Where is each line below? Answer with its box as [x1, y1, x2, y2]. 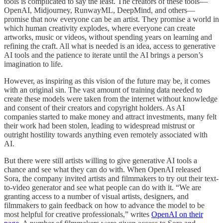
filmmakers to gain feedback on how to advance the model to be [4, 201, 205, 210]
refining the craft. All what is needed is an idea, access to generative [4, 42, 216, 51]
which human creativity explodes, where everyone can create [4, 24, 195, 33]
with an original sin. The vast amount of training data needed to [4, 86, 202, 95]
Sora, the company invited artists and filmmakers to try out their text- [4, 174, 219, 183]
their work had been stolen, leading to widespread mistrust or [4, 121, 195, 130]
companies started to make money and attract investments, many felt [4, 112, 217, 121]
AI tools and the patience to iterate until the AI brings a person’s [4, 51, 203, 60]
